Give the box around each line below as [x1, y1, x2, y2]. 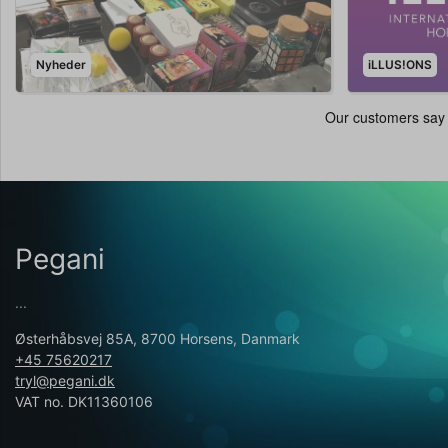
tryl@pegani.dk [15, 371, 115, 389]
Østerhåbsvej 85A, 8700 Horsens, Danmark [15, 329, 300, 347]
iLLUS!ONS [368, 56, 433, 72]
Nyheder [36, 56, 86, 72]
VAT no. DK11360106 [15, 392, 153, 410]
